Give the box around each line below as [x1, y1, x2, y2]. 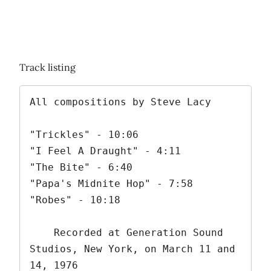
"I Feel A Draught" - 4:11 [30, 145, 181, 157]
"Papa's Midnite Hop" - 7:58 [30, 178, 193, 190]
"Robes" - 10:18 [30, 194, 120, 206]
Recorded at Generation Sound [30, 227, 54, 239]
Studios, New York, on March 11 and [30, 243, 235, 255]
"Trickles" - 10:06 [30, 129, 139, 141]
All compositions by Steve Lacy [30, 96, 211, 108]
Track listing [19, 61, 76, 74]
